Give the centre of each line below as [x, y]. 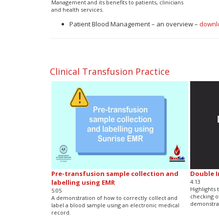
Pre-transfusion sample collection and [115, 173]
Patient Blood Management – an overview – [134, 24]
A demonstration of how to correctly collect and [114, 197]
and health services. [77, 9]
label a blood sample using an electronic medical [115, 205]
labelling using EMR [83, 182]
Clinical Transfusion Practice [110, 71]
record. [61, 212]
